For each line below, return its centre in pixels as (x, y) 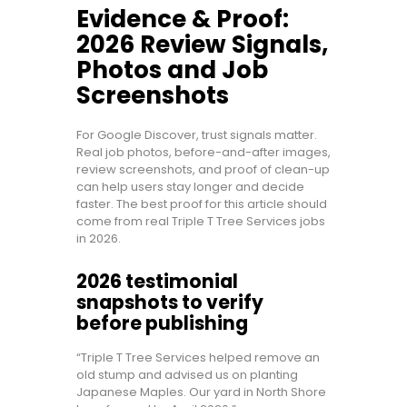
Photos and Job (172, 70)
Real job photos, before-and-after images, (203, 153)
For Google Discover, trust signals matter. (197, 135)
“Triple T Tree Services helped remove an (198, 358)
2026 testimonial (157, 282)
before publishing (162, 324)
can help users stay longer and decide (190, 187)
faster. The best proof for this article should (202, 204)
